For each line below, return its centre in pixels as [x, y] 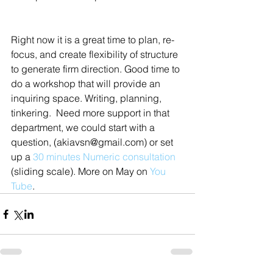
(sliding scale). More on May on [80, 172]
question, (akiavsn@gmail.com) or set [93, 142]
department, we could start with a [84, 128]
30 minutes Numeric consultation [104, 157]
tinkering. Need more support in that [91, 113]
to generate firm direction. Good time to [97, 69]
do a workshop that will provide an [87, 84]
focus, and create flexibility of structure [96, 55]
